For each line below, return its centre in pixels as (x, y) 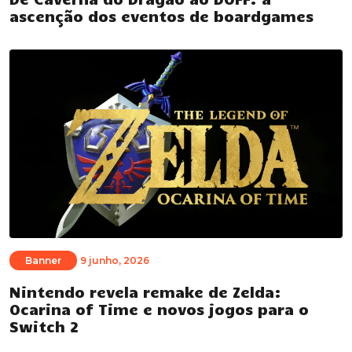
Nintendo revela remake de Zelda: (145, 292)
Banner (43, 261)
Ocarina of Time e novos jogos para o (159, 309)
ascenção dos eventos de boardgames (161, 16)
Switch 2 (44, 326)
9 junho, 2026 (115, 261)
